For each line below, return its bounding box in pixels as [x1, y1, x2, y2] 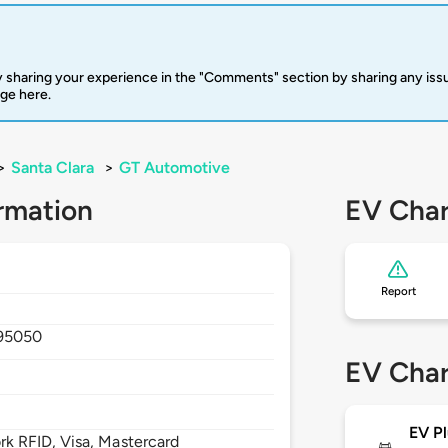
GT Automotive [119, 158, 230, 178]
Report [380, 284, 416, 299]
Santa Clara [11, 158, 94, 178]
